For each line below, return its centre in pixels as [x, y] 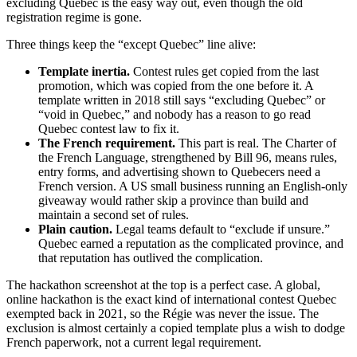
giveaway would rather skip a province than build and [173, 200]
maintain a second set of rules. [114, 214]
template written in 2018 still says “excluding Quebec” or [182, 100]
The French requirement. [107, 143]
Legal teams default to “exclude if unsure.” [221, 229]
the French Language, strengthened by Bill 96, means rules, [188, 157]
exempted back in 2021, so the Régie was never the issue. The [163, 313]
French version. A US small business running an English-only [193, 186]
